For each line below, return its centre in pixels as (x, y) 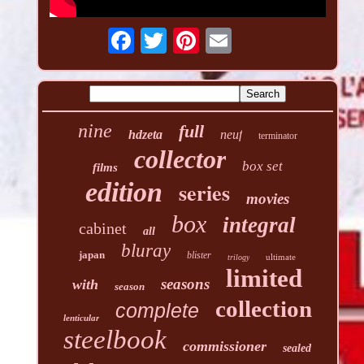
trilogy (239, 257)
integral (260, 225)
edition (124, 192)
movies (268, 199)
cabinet (103, 228)
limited (264, 278)
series (205, 193)
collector (180, 159)
